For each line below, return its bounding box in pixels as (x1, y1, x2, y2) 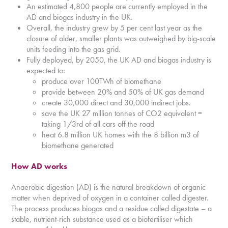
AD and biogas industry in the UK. (26, 12, 133, 22)
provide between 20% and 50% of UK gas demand (42, 87, 205, 97)
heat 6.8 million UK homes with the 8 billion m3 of (42, 129, 199, 140)
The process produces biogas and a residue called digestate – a (11, 203, 212, 214)
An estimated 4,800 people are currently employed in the (26, 1, 208, 12)
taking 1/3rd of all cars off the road (42, 119, 155, 129)
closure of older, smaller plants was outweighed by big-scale (26, 33, 216, 44)
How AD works (11, 161, 68, 172)
